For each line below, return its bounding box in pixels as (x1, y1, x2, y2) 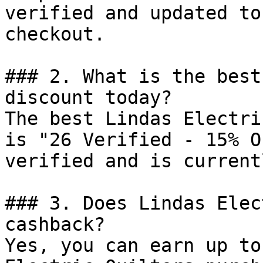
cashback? (5, 214, 105, 235)
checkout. (5, 23, 105, 45)
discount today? (5, 87, 172, 108)
